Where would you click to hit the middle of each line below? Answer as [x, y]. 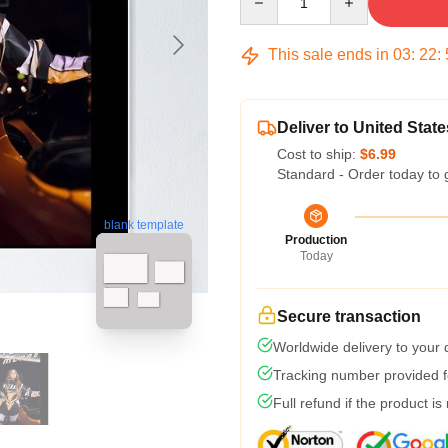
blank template [144, 223]
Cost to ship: [318, 154]
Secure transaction [349, 316]
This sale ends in [328, 54]
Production [316, 240]
